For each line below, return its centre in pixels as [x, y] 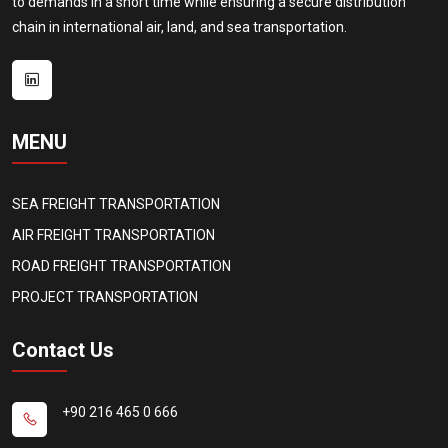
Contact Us [63, 349]
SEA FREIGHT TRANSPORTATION [116, 203]
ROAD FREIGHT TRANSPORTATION [121, 265]
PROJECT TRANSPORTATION [105, 296]
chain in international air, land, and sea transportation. [179, 26]
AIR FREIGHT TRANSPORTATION [113, 234]
